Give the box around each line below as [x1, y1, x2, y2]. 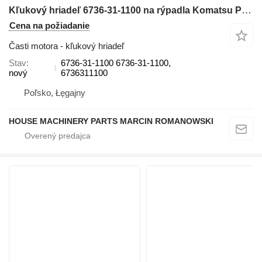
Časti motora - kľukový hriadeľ [9, 40, 124, 51]
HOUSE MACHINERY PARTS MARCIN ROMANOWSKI [9, 116, 213, 126]
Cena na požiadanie [9, 20, 89, 30]
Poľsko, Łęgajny [24, 87, 85, 98]
